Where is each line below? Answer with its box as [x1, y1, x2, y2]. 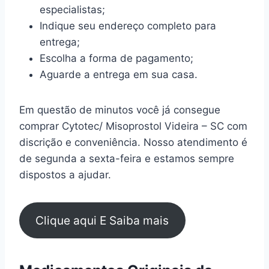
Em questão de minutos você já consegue [19, 104, 220, 116]
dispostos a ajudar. [19, 169, 111, 181]
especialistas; [40, 4, 105, 16]
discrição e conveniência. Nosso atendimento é [19, 136, 247, 149]
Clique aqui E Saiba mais [35, 213, 169, 228]
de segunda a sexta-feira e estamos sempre [19, 153, 234, 165]
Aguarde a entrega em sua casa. [40, 68, 198, 81]
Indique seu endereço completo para [40, 20, 216, 32]
